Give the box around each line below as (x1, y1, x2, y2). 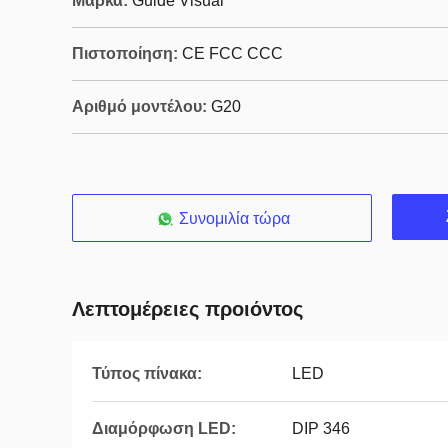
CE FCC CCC (182, 45, 283, 62)
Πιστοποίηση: (72, 45, 178, 62)
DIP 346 (292, 420, 350, 437)
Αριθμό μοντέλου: (72, 98, 207, 115)
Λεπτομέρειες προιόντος (72, 298, 303, 320)
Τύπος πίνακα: (92, 365, 202, 382)
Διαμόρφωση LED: (92, 420, 236, 437)
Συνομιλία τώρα (178, 210, 290, 227)
